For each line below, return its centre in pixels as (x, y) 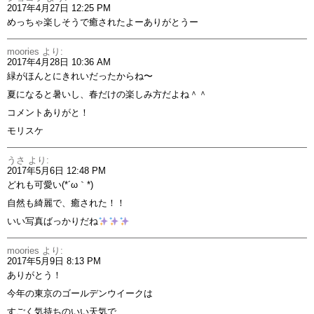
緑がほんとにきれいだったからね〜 (80, 76)
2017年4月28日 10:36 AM (59, 62)
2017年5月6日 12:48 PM (56, 171)
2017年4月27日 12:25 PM (59, 8)
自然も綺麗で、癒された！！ (66, 203)
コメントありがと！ (48, 113)
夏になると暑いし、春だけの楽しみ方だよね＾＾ (107, 95)
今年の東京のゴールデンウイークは (80, 294)
